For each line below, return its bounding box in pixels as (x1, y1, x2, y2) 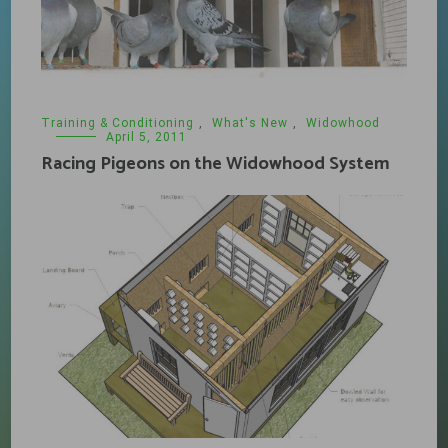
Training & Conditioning (41, 115, 195, 130)
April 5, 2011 (106, 129, 188, 144)
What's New (212, 115, 289, 130)
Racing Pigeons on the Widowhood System (41, 148, 391, 179)
